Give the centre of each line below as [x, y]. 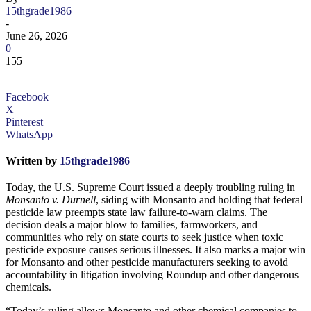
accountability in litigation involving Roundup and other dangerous [152, 274]
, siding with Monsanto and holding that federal [199, 199]
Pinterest [24, 121]
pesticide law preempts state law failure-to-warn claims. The [136, 212]
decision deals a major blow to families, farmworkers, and [132, 224]
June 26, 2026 [36, 35]
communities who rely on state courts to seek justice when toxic [144, 237]
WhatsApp [29, 134]
